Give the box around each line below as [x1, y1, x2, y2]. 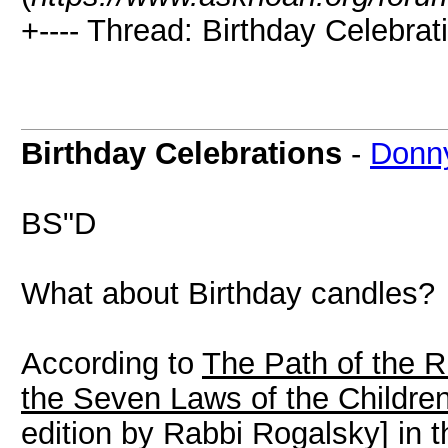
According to [21, 346, 202, 380]
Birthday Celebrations [21, 136, 342, 170]
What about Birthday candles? [21, 276, 435, 310]
